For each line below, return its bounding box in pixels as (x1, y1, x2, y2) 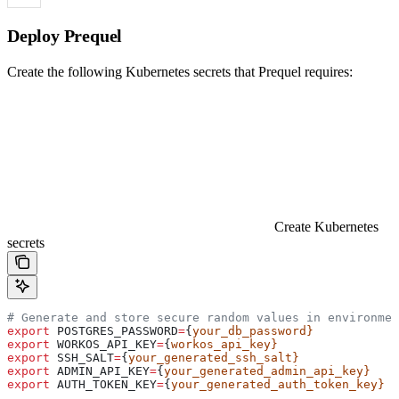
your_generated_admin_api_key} (164, 364, 370, 379)
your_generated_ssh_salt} (128, 351, 299, 365)
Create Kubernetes (274, 219, 379, 235)
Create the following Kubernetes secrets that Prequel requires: (7, 64, 353, 80)
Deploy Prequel (7, 26, 123, 46)
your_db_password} (192, 324, 313, 338)
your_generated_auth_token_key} (171, 378, 385, 392)
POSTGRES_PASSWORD (50, 324, 178, 338)
